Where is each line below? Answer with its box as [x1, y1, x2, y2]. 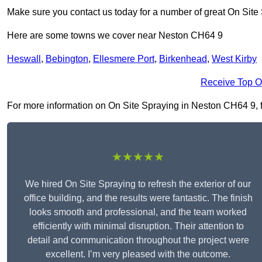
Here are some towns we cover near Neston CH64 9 [7, 30, 223, 41]
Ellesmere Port [93, 54, 154, 64]
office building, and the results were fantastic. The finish [23, 193, 253, 204]
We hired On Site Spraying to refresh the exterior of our [25, 179, 251, 189]
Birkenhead [159, 54, 207, 64]
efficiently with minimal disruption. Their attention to [32, 221, 244, 232]
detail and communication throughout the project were [27, 235, 249, 246]
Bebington [46, 54, 88, 64]
